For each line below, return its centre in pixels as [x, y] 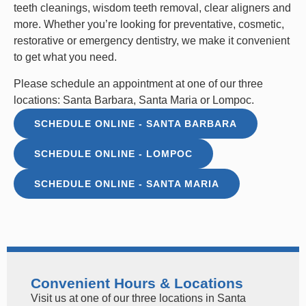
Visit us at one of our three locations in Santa [138, 298]
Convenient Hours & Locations [137, 283]
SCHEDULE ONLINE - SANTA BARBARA [136, 123]
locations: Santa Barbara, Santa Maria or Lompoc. [134, 100]
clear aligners [237, 8]
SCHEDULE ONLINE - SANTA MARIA [127, 183]
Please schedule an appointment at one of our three [138, 83]
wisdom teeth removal [146, 8]
